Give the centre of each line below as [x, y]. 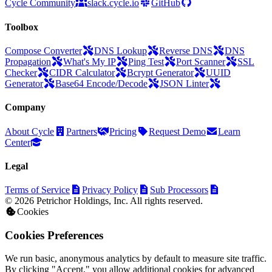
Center [18, 142]
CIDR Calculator [82, 72]
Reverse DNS [186, 50]
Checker [21, 72]
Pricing [123, 131]
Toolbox [22, 27]
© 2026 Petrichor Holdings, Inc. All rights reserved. [104, 201]
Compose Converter [43, 50]
